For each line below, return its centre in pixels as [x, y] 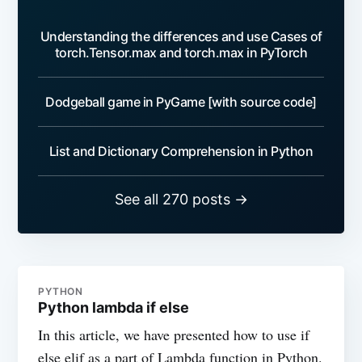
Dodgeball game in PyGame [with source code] [181, 101]
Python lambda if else [114, 307]
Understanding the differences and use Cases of [181, 36]
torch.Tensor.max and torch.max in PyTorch [181, 52]
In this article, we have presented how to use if [174, 334]
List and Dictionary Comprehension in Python [181, 151]
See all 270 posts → [181, 199]
